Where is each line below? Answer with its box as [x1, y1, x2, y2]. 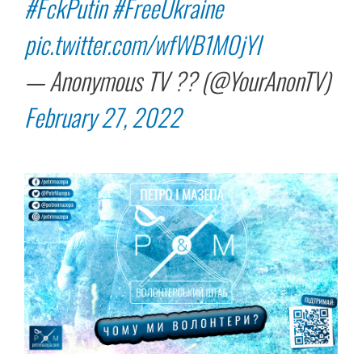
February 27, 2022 [24, 99, 181, 136]
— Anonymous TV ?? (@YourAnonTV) [24, 62, 330, 99]
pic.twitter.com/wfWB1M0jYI [24, 26, 261, 63]
